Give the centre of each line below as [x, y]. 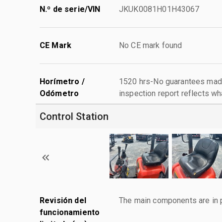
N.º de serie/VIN [70, 9]
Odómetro [59, 93]
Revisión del [63, 200]
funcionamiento [70, 212]
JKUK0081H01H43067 [159, 9]
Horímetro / [62, 81]
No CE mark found [151, 45]
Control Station [74, 116]
